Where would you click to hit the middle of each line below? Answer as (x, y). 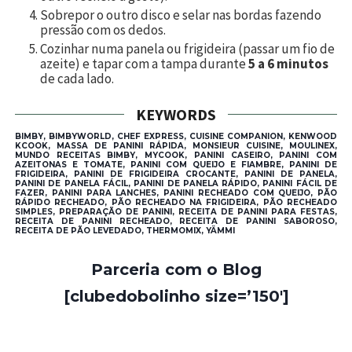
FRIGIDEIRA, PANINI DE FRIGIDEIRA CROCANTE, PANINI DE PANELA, (176, 174)
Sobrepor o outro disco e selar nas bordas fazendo (181, 15)
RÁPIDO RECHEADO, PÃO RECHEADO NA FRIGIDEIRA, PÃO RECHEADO (176, 202)
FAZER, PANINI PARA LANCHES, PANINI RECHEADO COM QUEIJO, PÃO (176, 192)
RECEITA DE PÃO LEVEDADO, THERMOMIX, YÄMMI (125, 230)
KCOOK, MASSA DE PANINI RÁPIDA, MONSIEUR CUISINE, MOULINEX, (176, 145)
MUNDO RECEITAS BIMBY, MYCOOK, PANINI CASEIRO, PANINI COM (176, 155)
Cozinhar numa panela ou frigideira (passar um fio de (187, 48)
